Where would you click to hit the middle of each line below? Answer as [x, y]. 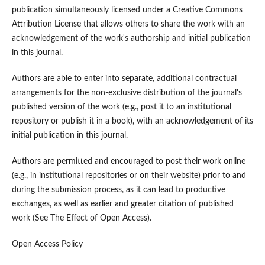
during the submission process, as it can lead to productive [118, 190]
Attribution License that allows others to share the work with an [128, 25]
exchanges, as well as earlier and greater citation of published [122, 204]
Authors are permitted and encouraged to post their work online [128, 162]
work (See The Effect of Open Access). [81, 219]
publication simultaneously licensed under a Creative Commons [127, 10]
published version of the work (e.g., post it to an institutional [121, 107]
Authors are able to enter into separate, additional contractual [124, 79]
